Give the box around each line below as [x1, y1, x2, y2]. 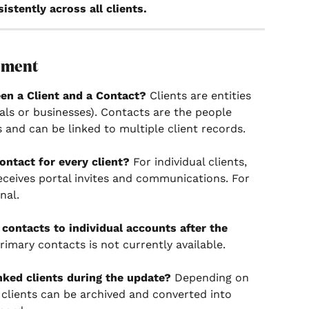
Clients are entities [146, 89, 255, 103]
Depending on [171, 271, 252, 285]
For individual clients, [130, 155, 250, 169]
